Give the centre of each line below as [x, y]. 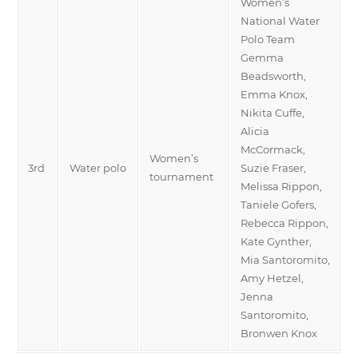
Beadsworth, [273, 76]
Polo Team [268, 39]
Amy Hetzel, [272, 278]
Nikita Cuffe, [272, 112]
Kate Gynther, [276, 241]
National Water [280, 20]
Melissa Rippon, [281, 186]
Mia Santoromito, [285, 259]
